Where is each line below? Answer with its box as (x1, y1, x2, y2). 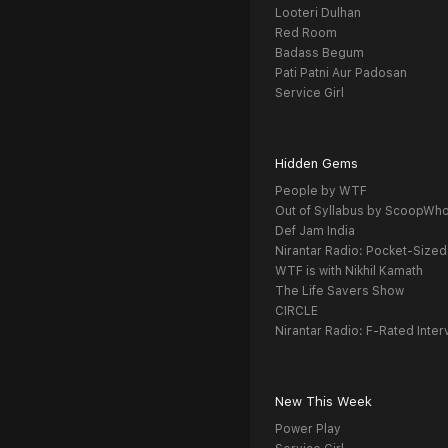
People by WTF (275, 184, 367, 199)
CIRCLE (275, 304, 318, 319)
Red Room (275, 26, 337, 41)
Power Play (275, 422, 341, 437)
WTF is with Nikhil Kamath (275, 264, 423, 279)
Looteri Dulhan (275, 6, 361, 21)
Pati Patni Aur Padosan (275, 66, 407, 81)
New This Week (275, 394, 372, 410)
